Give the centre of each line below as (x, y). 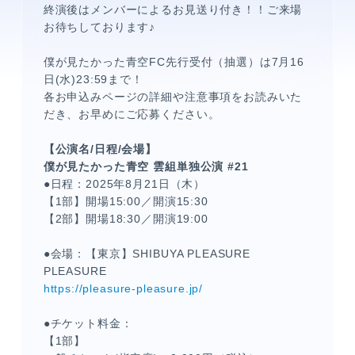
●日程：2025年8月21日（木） (124, 184)
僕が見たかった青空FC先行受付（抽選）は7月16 (174, 62)
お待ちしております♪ (99, 27)
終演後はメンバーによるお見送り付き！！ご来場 (173, 10)
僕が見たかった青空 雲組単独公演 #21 (146, 166)
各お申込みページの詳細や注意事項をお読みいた (173, 97)
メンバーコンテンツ (274, 174)
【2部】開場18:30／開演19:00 (126, 219)
